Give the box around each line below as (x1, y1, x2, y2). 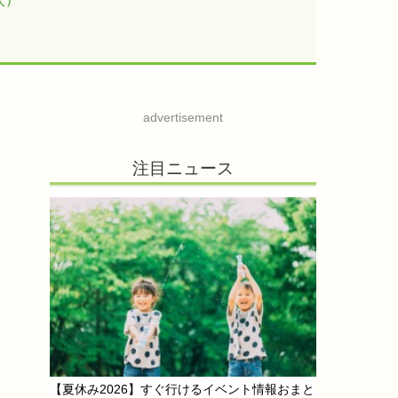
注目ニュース (132, 158, 234, 178)
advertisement (143, 109, 223, 124)
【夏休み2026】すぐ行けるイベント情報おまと (50, 381, 314, 396)
